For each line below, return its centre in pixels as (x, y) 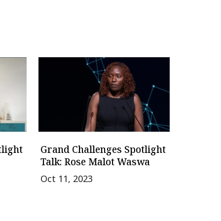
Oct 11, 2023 (66, 178)
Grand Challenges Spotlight (103, 149)
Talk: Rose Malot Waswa (95, 162)
